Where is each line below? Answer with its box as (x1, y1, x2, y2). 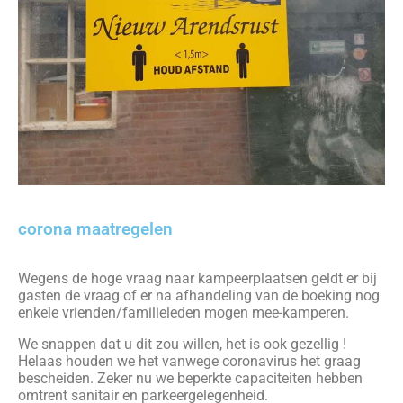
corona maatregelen (18, 219, 173, 239)
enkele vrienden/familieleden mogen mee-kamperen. (18, 304, 353, 321)
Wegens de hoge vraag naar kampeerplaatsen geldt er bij (18, 270, 377, 287)
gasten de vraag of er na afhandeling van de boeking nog (18, 287, 380, 304)
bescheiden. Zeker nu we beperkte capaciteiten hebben (18, 370, 366, 387)
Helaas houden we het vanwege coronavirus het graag (18, 353, 361, 370)
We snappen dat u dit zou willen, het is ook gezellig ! (18, 336, 346, 353)
